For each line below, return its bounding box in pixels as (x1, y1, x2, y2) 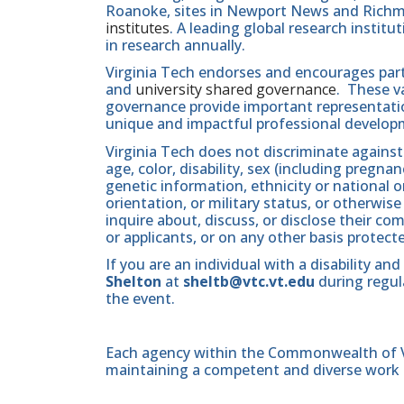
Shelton (106, 271, 161, 291)
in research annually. (106, 35, 245, 56)
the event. (106, 288, 175, 308)
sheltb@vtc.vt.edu (183, 271, 315, 291)
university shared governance (135, 79, 336, 100)
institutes (106, 18, 170, 39)
